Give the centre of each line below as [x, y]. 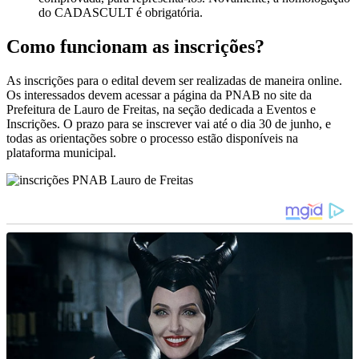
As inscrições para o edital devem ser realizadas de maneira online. [174, 81]
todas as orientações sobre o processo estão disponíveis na [152, 139]
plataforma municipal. [61, 153]
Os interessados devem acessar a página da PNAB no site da [159, 95]
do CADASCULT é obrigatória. [121, 13]
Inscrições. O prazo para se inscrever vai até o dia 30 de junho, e [169, 124]
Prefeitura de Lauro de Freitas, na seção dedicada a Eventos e [161, 110]
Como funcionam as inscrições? [135, 47]
